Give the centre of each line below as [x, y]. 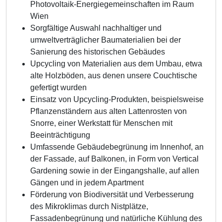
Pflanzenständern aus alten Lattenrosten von [109, 111]
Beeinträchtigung [60, 135]
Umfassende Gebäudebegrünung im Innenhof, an [117, 147]
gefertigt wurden [58, 87]
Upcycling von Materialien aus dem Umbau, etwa [116, 64]
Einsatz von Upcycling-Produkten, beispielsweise [117, 99]
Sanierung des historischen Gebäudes [98, 52]
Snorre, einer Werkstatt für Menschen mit [101, 123]
